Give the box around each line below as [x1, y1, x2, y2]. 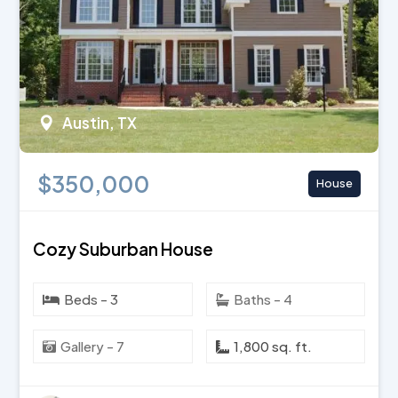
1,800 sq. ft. [233, 337, 312, 354]
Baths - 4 [233, 290, 292, 307]
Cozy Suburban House [33, 237, 214, 259]
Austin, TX [62, 112, 138, 132]
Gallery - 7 [60, 337, 125, 354]
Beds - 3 [64, 290, 119, 307]
